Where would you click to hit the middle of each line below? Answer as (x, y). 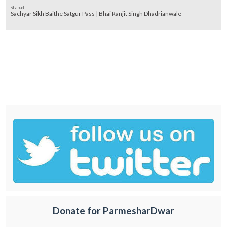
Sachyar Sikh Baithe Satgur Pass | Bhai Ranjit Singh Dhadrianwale (96, 14)
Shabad (18, 8)
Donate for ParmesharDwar (113, 211)
